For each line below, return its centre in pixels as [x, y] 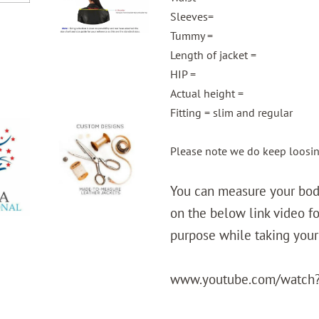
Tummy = [192, 36]
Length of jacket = [215, 55]
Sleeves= [193, 17]
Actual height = [208, 94]
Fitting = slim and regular [231, 113]
